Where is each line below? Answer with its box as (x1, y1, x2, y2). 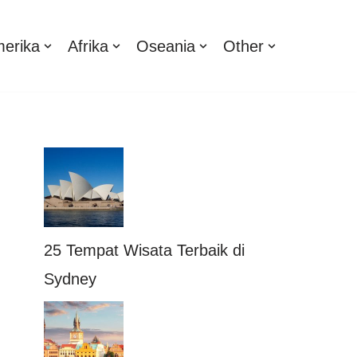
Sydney (44, 270, 96, 288)
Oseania (136, 37, 195, 55)
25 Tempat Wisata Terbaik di (44, 241, 245, 259)
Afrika (68, 37, 108, 55)
